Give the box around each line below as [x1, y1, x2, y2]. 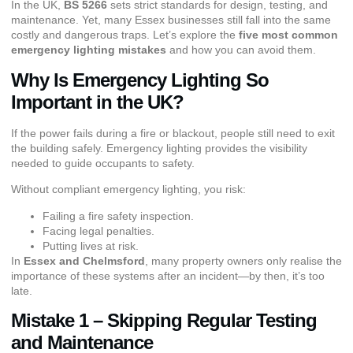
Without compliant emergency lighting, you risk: [11, 183, 246, 196]
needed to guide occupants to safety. [11, 156, 195, 169]
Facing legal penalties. [43, 224, 154, 237]
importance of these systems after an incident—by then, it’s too [11, 269, 325, 282]
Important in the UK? [11, 91, 184, 113]
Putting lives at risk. [43, 239, 139, 252]
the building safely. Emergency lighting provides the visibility [11, 141, 307, 154]
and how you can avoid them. [166, 43, 316, 57]
